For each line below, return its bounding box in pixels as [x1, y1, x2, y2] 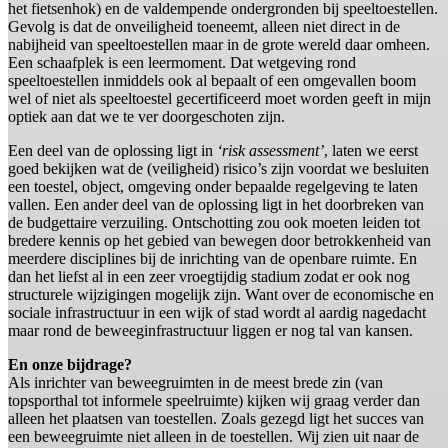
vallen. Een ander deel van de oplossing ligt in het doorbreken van [8, 196, 424, 214]
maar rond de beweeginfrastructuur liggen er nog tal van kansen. [8, 322, 413, 340]
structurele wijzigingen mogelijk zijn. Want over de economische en [8, 286, 434, 304]
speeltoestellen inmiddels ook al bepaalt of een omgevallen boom [8, 72, 416, 90]
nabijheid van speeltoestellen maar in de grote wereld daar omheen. [8, 36, 430, 54]
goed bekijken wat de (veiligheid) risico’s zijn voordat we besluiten [8, 160, 429, 178]
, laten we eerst [324, 142, 418, 160]
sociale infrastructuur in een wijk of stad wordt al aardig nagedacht [8, 304, 426, 322]
